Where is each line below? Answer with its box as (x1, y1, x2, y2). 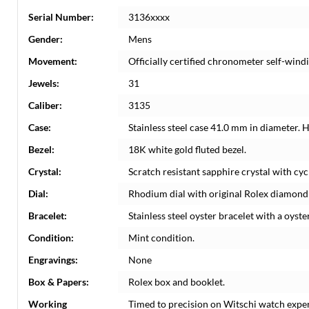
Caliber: (28, 99, 62, 111)
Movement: (28, 55, 77, 67)
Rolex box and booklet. (128, 276, 225, 288)
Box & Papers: (28, 276, 89, 288)
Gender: (28, 33, 63, 45)
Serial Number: (28, 11, 94, 23)
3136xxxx (128, 11, 170, 23)
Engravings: (28, 254, 78, 266)
